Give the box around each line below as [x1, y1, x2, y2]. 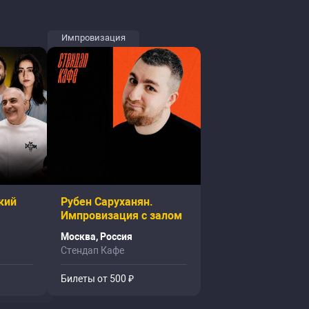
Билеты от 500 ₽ [61, 273, 134, 284]
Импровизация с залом [61, 209, 182, 222]
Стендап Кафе [61, 245, 124, 256]
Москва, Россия [61, 231, 132, 242]
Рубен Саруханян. [61, 195, 153, 208]
